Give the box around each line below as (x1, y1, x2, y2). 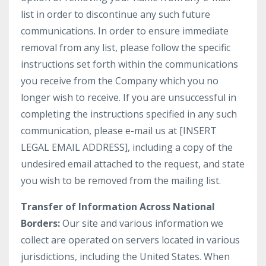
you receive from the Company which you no (21, 74, 218, 87)
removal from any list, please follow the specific (21, 41, 230, 54)
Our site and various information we (60, 217, 223, 230)
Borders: (21, 217, 60, 230)
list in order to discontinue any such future (21, 8, 210, 21)
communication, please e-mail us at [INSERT (21, 124, 217, 137)
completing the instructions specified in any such (21, 107, 237, 121)
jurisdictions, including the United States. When (21, 250, 230, 263)
